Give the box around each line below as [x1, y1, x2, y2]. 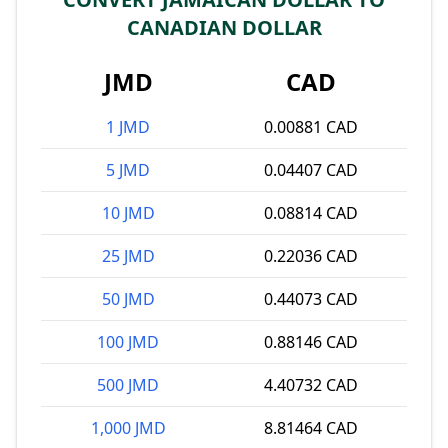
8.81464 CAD [264, 417, 358, 439]
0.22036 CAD [264, 245, 358, 267]
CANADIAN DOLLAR [126, 14, 322, 41]
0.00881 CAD [264, 116, 358, 138]
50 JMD [101, 288, 155, 310]
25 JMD [101, 245, 155, 267]
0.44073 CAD [264, 288, 358, 310]
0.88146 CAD [264, 331, 358, 353]
